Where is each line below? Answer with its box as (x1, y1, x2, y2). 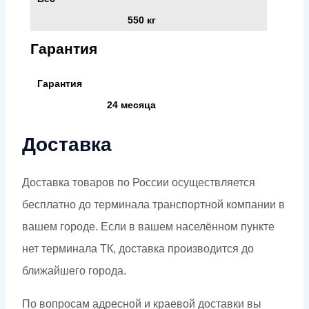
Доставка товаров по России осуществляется (22, 177, 255, 189)
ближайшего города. (22, 265, 126, 277)
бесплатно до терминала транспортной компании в (22, 199, 285, 211)
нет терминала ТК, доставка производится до (22, 243, 254, 255)
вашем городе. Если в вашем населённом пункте (22, 221, 275, 233)
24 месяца (106, 99, 156, 110)
